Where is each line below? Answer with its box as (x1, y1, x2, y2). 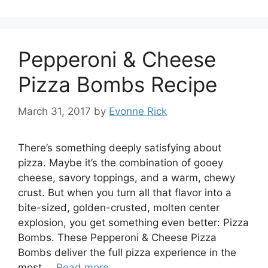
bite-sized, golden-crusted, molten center (18, 201, 220, 214)
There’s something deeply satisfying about (18, 141, 221, 154)
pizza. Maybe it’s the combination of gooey (18, 156, 223, 169)
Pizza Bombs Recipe (18, 72, 217, 97)
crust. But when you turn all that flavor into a (18, 186, 232, 199)
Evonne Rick (109, 105, 167, 117)
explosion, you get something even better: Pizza (18, 216, 249, 229)
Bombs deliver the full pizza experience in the (18, 246, 236, 258)
